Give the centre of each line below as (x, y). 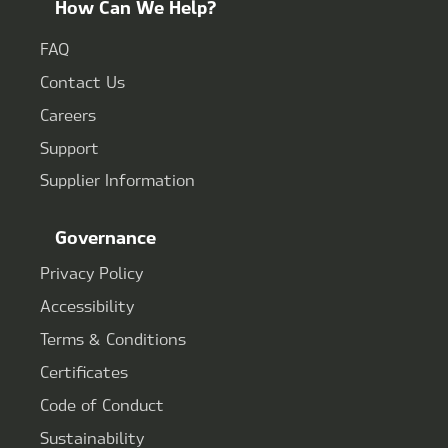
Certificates (84, 372)
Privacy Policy (91, 273)
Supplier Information (117, 180)
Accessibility (87, 306)
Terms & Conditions (113, 339)
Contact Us (82, 81)
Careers (68, 114)
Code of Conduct (102, 404)
